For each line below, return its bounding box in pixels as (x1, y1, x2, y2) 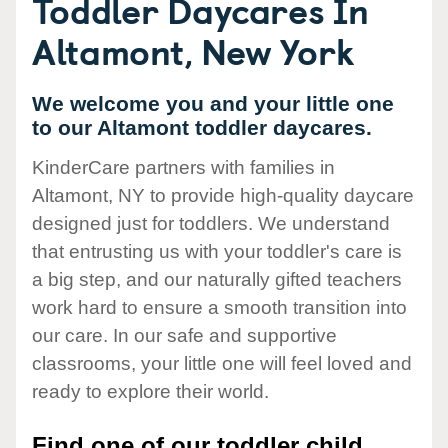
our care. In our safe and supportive (32, 325, 337, 347)
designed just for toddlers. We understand (32, 213, 390, 235)
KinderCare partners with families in (32, 157, 335, 179)
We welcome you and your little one (32, 92, 394, 115)
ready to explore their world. (32, 381, 269, 403)
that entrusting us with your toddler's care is (32, 241, 402, 263)
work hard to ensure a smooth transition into (32, 297, 407, 319)
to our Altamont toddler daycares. (32, 116, 372, 139)
